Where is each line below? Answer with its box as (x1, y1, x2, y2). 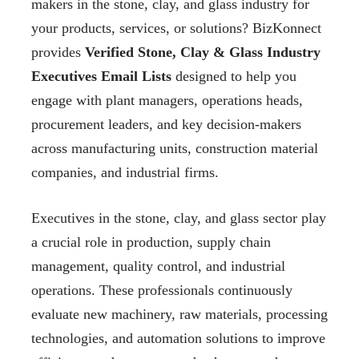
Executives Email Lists (31, 68, 171, 85)
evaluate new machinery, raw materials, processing (31, 306, 328, 323)
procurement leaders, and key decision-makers (31, 116, 301, 133)
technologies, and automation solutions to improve (31, 330, 325, 347)
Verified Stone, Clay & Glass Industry (85, 44, 321, 61)
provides (31, 44, 85, 61)
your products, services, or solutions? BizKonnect (31, 20, 321, 37)
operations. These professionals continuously (31, 282, 292, 299)
